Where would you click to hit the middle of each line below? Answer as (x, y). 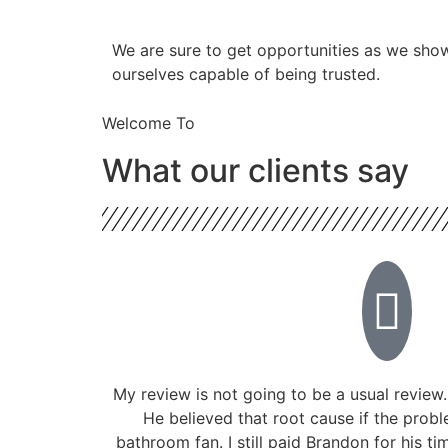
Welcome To (148, 122)
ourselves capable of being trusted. (246, 74)
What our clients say (255, 170)
